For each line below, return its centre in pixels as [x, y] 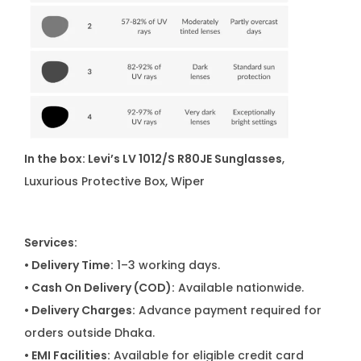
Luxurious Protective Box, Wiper [114, 181]
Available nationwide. [239, 288]
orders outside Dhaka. [89, 333]
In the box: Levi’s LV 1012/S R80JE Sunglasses [153, 159]
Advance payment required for [228, 310]
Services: [51, 243]
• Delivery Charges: [80, 310]
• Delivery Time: [69, 265]
